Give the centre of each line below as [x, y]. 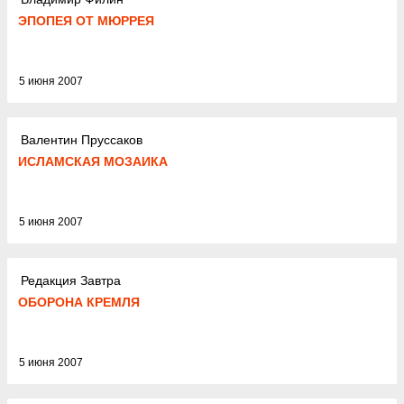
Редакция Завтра [71, 280]
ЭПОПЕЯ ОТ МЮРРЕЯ [86, 21]
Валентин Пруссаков [82, 139]
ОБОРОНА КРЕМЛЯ [79, 302]
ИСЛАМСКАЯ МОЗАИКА [93, 161]
